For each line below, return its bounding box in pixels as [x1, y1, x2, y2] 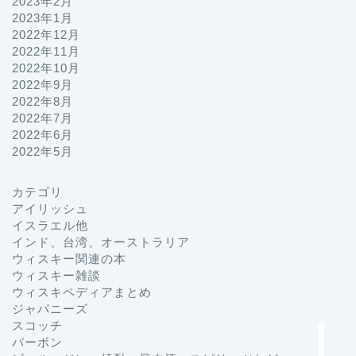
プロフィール [203, 195, 289, 212]
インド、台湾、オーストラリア [12, 235, 190, 250]
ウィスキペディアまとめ [12, 285, 152, 300]
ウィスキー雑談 [12, 269, 101, 283]
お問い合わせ [203, 240, 289, 257]
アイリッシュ [12, 202, 88, 216]
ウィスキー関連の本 [12, 252, 126, 266]
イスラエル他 [12, 219, 88, 233]
